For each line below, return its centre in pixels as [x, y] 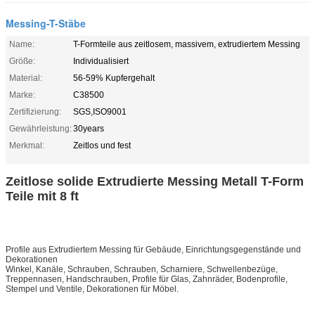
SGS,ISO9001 [100, 111]
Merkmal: [27, 145]
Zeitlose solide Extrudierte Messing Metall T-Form [155, 181]
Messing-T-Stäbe [46, 23]
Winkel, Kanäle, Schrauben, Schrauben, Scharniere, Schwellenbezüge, [142, 269]
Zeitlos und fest [102, 145]
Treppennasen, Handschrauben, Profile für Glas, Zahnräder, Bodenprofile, [147, 279]
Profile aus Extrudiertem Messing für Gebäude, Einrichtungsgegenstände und [153, 249]
